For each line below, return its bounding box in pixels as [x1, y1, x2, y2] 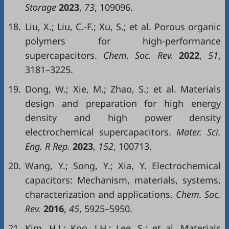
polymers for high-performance [25, 35, 221, 47]
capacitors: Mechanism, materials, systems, [25, 174, 221, 186]
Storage [25, 1, 59, 13]
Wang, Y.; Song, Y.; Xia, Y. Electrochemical [25, 159, 221, 172]
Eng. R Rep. [25, 140, 73, 152]
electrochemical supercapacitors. [25, 126, 171, 138]
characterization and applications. [25, 188, 173, 200]
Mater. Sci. [171, 126, 221, 138]
